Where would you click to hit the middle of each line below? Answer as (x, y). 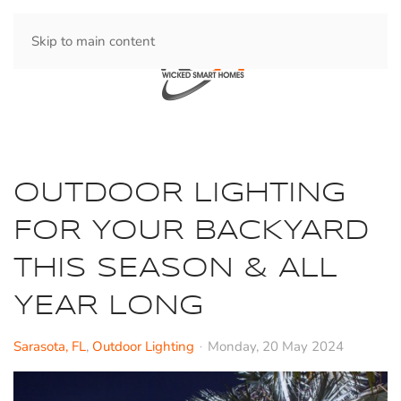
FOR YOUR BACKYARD (191, 231)
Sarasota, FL (50, 346)
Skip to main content (93, 41)
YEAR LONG (108, 307)
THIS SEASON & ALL (175, 269)
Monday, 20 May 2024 (276, 346)
